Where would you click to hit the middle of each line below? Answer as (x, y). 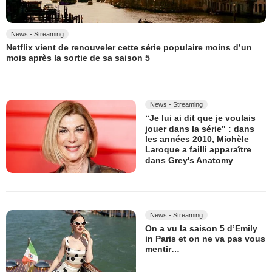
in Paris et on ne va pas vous (205, 239)
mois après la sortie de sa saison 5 (78, 58)
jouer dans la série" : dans (200, 128)
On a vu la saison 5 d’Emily (201, 229)
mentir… (162, 249)
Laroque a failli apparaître (198, 150)
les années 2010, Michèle (197, 139)
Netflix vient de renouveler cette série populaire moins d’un (129, 48)
